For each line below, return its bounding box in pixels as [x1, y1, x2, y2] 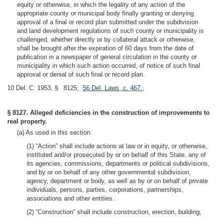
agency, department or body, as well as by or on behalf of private [27, 177, 208, 185]
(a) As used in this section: [17, 129, 92, 136]
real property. [7, 118, 47, 125]
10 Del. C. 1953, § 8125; [7, 84, 83, 92]
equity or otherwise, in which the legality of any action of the [17, 1, 185, 8]
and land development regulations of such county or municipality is [17, 27, 204, 34]
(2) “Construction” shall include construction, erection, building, [27, 208, 201, 216]
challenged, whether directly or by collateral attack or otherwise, [17, 36, 195, 43]
